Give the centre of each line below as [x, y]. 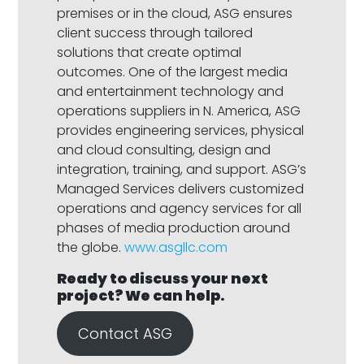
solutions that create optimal [149, 53]
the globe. [91, 248]
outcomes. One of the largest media [173, 72]
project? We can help [139, 296]
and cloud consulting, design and [164, 150]
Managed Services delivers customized [181, 189]
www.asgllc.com [176, 248]
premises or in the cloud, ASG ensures [175, 14]
